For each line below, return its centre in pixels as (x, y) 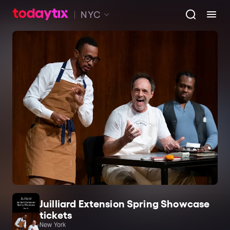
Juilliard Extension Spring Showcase (125, 203)
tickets (56, 214)
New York (53, 225)
